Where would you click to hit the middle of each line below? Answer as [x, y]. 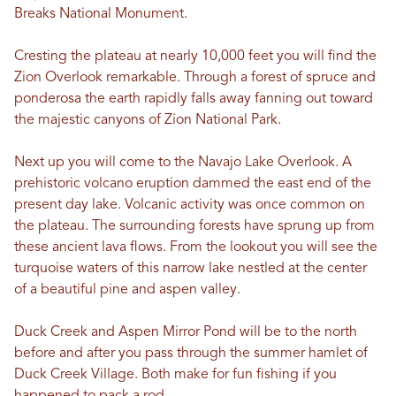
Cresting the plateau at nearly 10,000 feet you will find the [195, 57]
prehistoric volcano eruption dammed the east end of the [193, 184]
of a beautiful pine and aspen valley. [127, 290]
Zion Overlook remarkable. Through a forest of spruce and [195, 78]
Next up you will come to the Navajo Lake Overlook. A [183, 163]
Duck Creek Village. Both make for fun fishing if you [175, 375]
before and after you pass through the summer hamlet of [191, 354]
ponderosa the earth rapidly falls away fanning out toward [194, 99]
